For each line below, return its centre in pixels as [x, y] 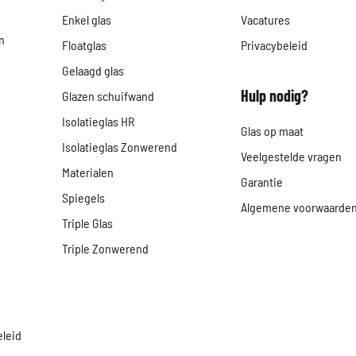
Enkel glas [87, 19]
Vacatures [266, 19]
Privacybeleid [275, 45]
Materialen [88, 172]
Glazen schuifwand [108, 96]
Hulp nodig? [275, 95]
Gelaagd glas [93, 70]
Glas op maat [273, 131]
